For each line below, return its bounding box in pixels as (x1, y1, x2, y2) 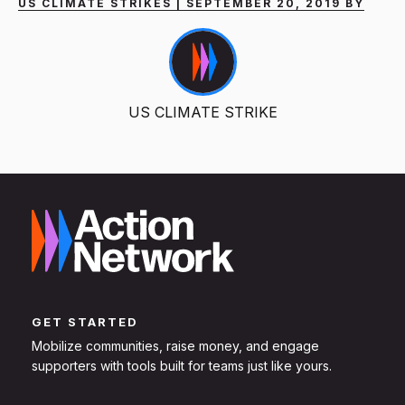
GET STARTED (32, 315, 138, 330)
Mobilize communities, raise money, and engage (32, 338, 319, 354)
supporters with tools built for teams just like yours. (32, 358, 332, 374)
